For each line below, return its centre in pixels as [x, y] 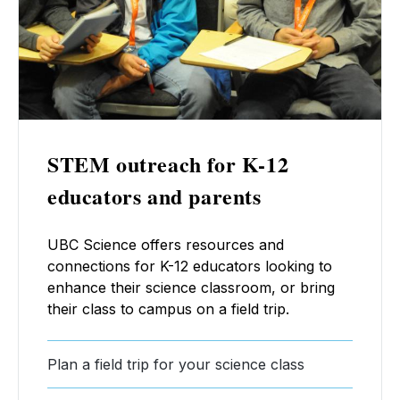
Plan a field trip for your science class [176, 364]
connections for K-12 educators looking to [190, 266]
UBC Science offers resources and [166, 244]
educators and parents [154, 196]
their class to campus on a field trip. [168, 308]
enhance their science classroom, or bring [191, 287]
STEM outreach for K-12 [168, 163]
